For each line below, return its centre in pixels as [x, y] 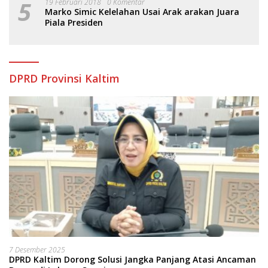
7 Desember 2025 [37, 250]
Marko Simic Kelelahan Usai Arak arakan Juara [142, 12]
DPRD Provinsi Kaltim [64, 79]
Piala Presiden [74, 23]
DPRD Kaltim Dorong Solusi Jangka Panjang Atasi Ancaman [133, 260]
